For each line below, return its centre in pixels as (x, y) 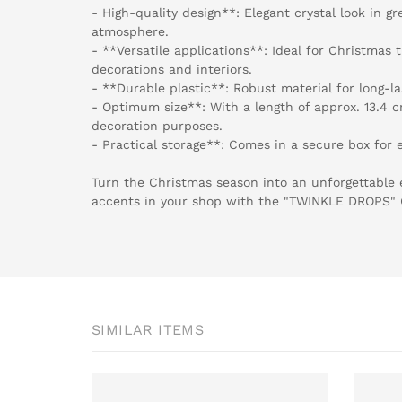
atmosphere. (130, 31)
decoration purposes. (157, 125)
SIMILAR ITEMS (148, 329)
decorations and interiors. (172, 69)
